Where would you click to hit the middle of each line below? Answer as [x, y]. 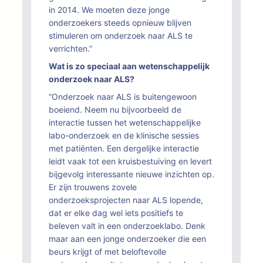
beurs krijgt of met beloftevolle [107, 252]
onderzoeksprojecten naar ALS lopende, [126, 200]
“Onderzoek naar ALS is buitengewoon [123, 97]
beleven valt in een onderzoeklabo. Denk [127, 226]
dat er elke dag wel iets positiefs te [116, 213]
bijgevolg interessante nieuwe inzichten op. [131, 174]
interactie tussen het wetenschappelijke [125, 122]
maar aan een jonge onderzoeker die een [127, 239]
